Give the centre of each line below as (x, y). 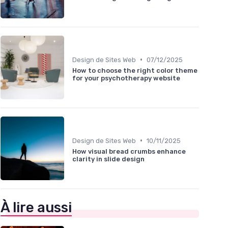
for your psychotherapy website (126, 78)
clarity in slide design (108, 159)
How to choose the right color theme (135, 70)
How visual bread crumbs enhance (129, 151)
